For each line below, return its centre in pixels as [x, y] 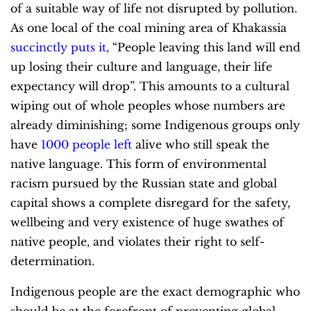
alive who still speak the [201, 145]
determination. [52, 261]
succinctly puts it [58, 48]
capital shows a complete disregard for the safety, [150, 203]
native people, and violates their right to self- [137, 242]
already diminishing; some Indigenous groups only [155, 125]
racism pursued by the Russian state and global [144, 184]
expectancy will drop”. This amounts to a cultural [150, 86]
